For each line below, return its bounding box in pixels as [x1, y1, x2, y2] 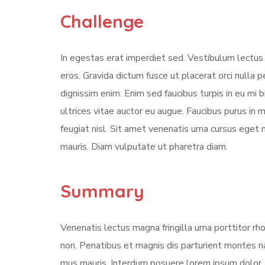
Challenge [60, 9, 144, 33]
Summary [60, 179, 144, 202]
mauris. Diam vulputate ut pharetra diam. [60, 140, 228, 153]
